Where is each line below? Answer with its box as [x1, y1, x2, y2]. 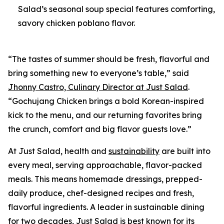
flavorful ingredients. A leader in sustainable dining [8, 202, 204, 212]
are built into [159, 146, 210, 156]
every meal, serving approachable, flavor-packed [8, 160, 202, 170]
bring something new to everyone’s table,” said [8, 68, 189, 78]
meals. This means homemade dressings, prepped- [8, 174, 202, 184]
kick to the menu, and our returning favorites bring [8, 110, 202, 120]
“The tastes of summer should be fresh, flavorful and [8, 54, 209, 64]
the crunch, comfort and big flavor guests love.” [8, 124, 191, 134]
